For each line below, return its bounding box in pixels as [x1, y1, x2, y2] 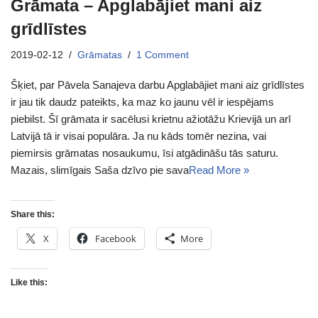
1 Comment [136, 49, 189, 60]
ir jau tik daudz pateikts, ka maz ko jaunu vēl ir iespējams [11, 95, 274, 108]
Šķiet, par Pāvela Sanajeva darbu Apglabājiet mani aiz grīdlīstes [11, 78, 305, 91]
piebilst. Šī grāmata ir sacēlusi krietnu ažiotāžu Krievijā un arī [11, 112, 291, 125]
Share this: [11, 209, 55, 219]
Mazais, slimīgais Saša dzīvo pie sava [11, 163, 189, 176]
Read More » [189, 163, 249, 176]
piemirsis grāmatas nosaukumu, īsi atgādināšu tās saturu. [11, 146, 278, 159]
